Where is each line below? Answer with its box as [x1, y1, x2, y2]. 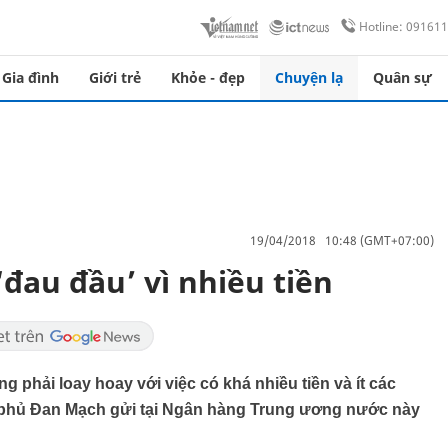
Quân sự [373, 68, 432, 87]
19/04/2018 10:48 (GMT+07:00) [250, 231, 434, 249]
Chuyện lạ [275, 68, 343, 87]
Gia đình [2, 68, 59, 87]
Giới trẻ [89, 68, 141, 87]
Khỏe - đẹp [171, 68, 245, 87]
